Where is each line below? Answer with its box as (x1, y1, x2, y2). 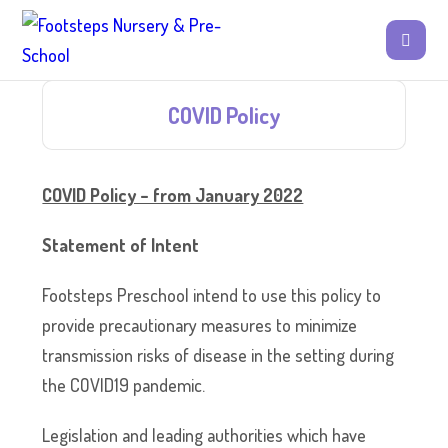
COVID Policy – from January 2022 (42, 184, 304, 206)
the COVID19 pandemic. (42, 374, 206, 396)
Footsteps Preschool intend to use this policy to (42, 284, 382, 306)
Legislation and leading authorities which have (42, 424, 367, 446)
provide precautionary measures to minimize (42, 314, 358, 336)
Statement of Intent (42, 234, 200, 256)
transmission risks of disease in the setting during (42, 344, 395, 366)
